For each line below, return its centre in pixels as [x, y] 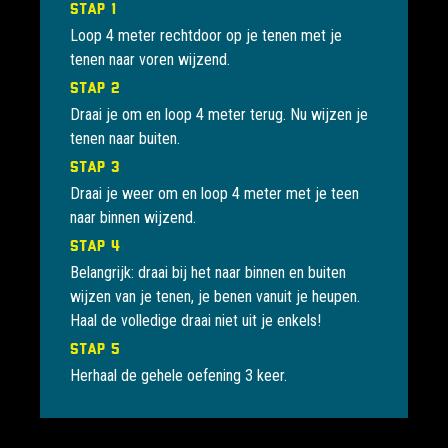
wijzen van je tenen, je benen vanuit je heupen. [215, 296]
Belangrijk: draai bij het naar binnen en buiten [208, 272]
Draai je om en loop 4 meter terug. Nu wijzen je [219, 114]
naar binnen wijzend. [133, 217]
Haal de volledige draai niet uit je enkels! [195, 320]
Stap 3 [94, 165]
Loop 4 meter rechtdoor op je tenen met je [206, 35]
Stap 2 [95, 86]
